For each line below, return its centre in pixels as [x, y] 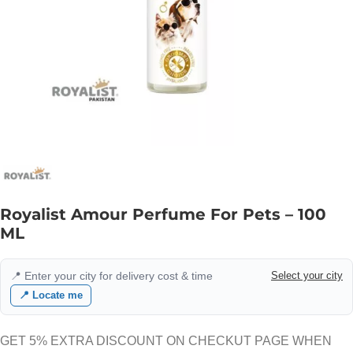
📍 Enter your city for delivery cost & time [111, 276]
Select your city [307, 275]
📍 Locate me [51, 295]
